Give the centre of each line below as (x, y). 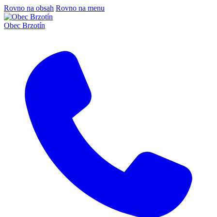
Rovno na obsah (29, 8)
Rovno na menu (80, 8)
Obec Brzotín (24, 25)
